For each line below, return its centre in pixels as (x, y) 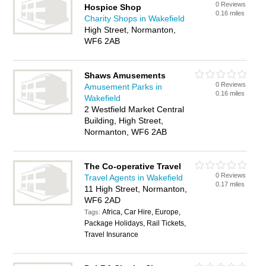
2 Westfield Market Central (134, 109)
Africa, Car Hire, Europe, (142, 212)
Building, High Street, (124, 121)
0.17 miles (230, 184)
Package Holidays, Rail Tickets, (135, 223)
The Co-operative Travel (133, 166)
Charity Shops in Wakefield (135, 18)
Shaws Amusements (125, 75)
